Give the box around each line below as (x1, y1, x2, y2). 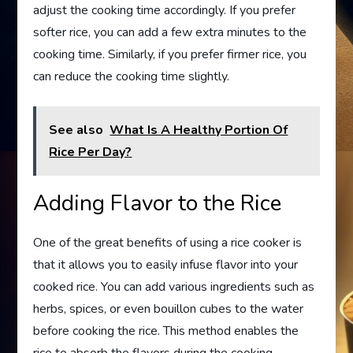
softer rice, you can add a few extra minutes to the (33, 24, 307, 41)
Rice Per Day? (49, 143, 132, 161)
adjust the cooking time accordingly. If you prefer (33, 2, 296, 19)
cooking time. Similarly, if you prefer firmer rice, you (33, 46, 307, 63)
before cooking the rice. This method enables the (33, 322, 299, 340)
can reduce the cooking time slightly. (33, 68, 230, 85)
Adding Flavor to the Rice (33, 188, 282, 218)
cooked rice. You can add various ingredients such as (33, 278, 315, 295)
